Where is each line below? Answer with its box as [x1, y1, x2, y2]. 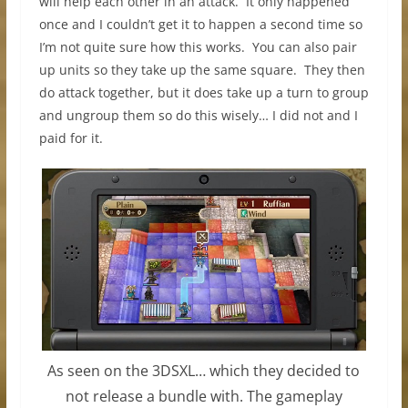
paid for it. [38, 128, 103, 147]
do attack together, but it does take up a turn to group [38, 83, 369, 101]
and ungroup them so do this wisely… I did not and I [38, 106, 358, 124]
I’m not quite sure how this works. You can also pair [38, 37, 357, 56]
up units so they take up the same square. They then [38, 60, 365, 78]
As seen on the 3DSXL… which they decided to [47, 361, 361, 382]
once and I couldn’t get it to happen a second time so [38, 15, 362, 33]
